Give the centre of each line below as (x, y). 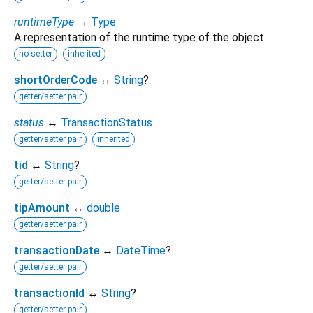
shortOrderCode (56, 80)
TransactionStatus (107, 122)
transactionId (49, 293)
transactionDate (57, 250)
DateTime (141, 250)
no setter (36, 53)
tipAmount (42, 208)
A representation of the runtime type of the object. (140, 37)
